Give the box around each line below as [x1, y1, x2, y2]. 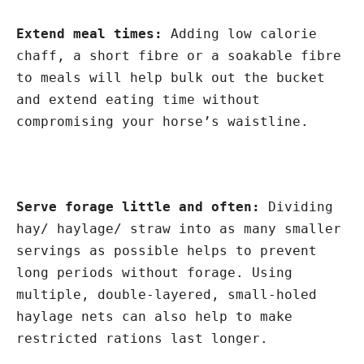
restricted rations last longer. [16, 331, 268, 346]
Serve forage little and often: [16, 199, 268, 214]
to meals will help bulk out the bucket [16, 70, 325, 85]
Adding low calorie [171, 26, 317, 41]
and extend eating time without [16, 92, 260, 107]
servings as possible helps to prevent [16, 243, 317, 258]
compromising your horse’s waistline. [16, 114, 309, 129]
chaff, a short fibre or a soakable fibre [16, 48, 341, 63]
